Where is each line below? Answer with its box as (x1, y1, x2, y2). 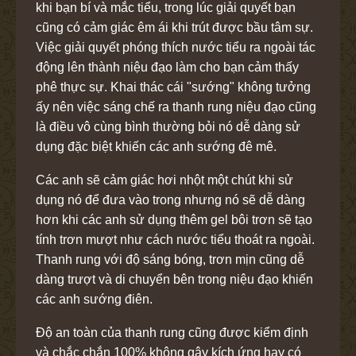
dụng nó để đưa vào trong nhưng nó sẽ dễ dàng (36, 192, 305, 207)
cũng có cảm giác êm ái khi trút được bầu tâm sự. (36, 20, 313, 34)
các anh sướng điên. (36, 292, 156, 306)
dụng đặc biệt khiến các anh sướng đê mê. (36, 139, 280, 153)
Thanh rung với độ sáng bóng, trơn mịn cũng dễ (36, 252, 304, 266)
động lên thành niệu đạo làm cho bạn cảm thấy (36, 60, 299, 74)
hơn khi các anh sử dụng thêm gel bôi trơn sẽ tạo (36, 212, 312, 226)
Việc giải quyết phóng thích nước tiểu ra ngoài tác (36, 40, 315, 54)
